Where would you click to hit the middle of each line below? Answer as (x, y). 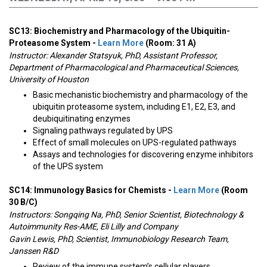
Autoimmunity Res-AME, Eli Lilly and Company (94, 226)
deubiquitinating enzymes (82, 119)
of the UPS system (68, 166)
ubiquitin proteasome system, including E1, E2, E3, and (134, 107)
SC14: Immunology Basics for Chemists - (91, 190)
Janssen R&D (34, 251)
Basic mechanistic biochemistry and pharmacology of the (140, 95)
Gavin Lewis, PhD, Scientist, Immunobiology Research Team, (119, 239)
